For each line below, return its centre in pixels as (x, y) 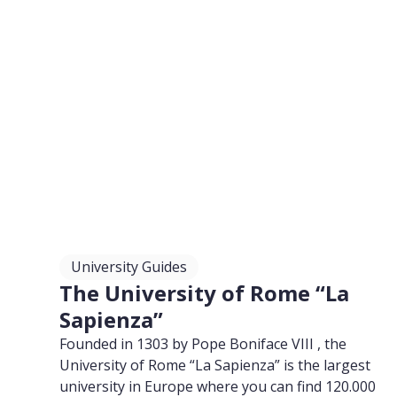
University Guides (129, 267)
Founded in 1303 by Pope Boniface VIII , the (203, 344)
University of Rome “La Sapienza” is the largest (215, 365)
